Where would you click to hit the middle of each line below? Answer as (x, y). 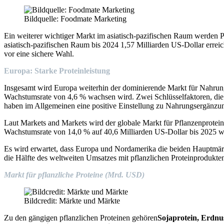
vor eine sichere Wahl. (39, 53)
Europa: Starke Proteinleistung (57, 70)
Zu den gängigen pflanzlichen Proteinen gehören (81, 217)
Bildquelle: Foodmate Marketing (75, 18)
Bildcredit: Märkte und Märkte (72, 200)
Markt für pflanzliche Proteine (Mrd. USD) (74, 174)
